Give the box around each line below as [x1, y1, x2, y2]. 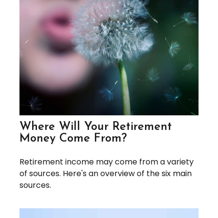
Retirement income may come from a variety [19, 156, 194, 167]
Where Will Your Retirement [19, 121, 172, 133]
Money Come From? [19, 132, 127, 145]
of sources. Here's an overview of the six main [19, 167, 192, 179]
